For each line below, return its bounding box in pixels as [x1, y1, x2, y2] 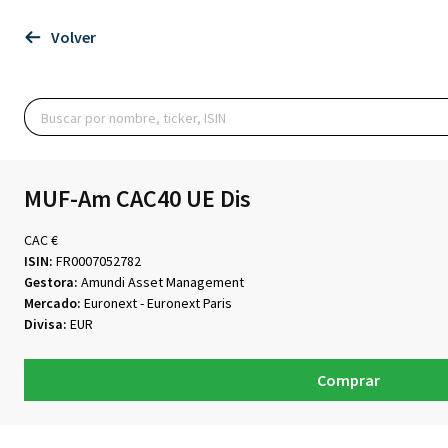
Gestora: [24, 273, 78, 291]
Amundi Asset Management [78, 273, 244, 291]
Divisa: [24, 315, 67, 333]
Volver [51, 27, 96, 47]
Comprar [316, 370, 380, 390]
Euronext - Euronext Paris [81, 294, 232, 312]
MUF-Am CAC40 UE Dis [24, 183, 251, 214]
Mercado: [24, 294, 81, 312]
